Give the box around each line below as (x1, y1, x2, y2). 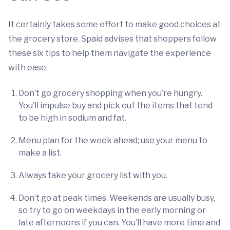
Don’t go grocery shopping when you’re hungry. (18, 88, 202, 98)
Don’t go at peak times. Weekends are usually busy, (18, 193, 215, 203)
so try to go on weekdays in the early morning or (18, 205, 206, 215)
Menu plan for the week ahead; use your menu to (18, 136, 207, 145)
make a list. (18, 148, 62, 158)
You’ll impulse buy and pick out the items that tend (18, 101, 213, 110)
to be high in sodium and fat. (18, 113, 126, 123)
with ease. (8, 63, 48, 72)
